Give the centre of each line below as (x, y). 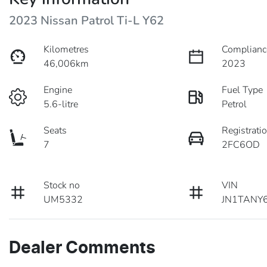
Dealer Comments (82, 248)
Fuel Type (243, 90)
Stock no (62, 185)
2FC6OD (241, 145)
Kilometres (66, 49)
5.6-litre (61, 104)
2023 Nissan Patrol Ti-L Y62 (86, 20)
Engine (58, 90)
